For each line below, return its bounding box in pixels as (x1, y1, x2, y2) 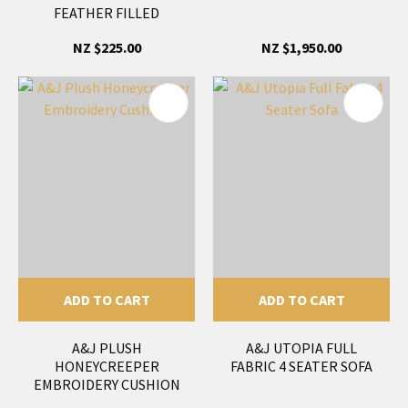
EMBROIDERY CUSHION (33, 374, 180, 393)
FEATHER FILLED (54, 3, 159, 22)
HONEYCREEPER (54, 356, 159, 375)
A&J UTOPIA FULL (246, 338, 357, 357)
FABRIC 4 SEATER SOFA (230, 356, 372, 375)
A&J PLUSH (71, 338, 142, 357)
